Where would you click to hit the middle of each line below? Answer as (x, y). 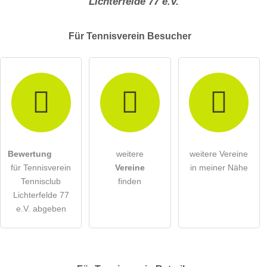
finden (130, 181)
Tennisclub (41, 181)
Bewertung (30, 153)
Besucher (169, 36)
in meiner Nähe (219, 167)
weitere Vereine (219, 153)
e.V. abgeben (41, 208)
